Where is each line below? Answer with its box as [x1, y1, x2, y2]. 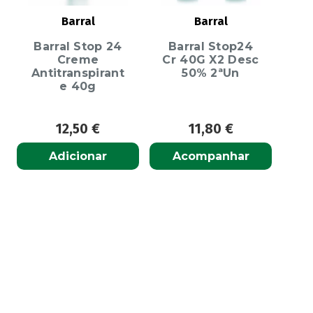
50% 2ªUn [182, 66, 240, 80]
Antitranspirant [31, 66, 124, 80]
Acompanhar [172, 150, 249, 163]
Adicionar [49, 150, 107, 163]
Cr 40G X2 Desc [162, 52, 259, 66]
